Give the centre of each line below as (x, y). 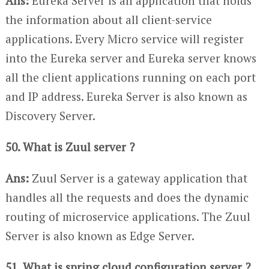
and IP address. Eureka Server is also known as (126, 97)
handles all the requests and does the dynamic (127, 198)
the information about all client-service (108, 20)
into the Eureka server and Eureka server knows (131, 58)
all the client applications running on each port (130, 77)
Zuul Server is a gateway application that (138, 178)
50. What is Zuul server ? (70, 147)
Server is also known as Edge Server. (100, 236)
